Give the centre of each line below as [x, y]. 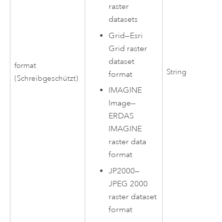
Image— [122, 103]
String [177, 72]
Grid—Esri [126, 35]
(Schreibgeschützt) [47, 78]
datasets [123, 20]
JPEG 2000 [128, 184]
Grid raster [128, 48]
